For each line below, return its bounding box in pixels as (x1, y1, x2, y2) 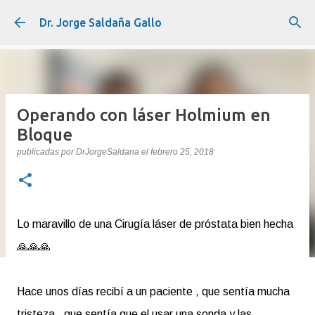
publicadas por (17, 147, 76, 157)
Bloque (17, 125, 72, 144)
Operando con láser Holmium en (17, 105, 271, 124)
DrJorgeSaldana (76, 147, 139, 157)
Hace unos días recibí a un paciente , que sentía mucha (17, 285, 290, 297)
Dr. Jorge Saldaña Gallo (39, 16, 162, 29)
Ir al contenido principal (101, 11, 214, 23)
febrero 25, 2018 (150, 147, 214, 157)
